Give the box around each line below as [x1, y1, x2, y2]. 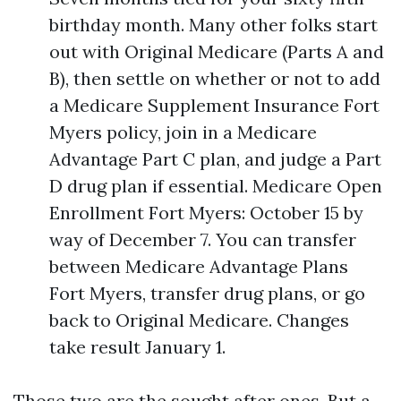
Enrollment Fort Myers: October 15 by [49, 201, 363, 224]
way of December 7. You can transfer [49, 228, 356, 251]
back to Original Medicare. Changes [49, 309, 349, 331]
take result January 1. [49, 336, 226, 358]
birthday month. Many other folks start [49, 13, 378, 36]
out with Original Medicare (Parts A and [49, 40, 384, 63]
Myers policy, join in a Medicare [49, 121, 317, 143]
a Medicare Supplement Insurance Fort [49, 94, 380, 116]
